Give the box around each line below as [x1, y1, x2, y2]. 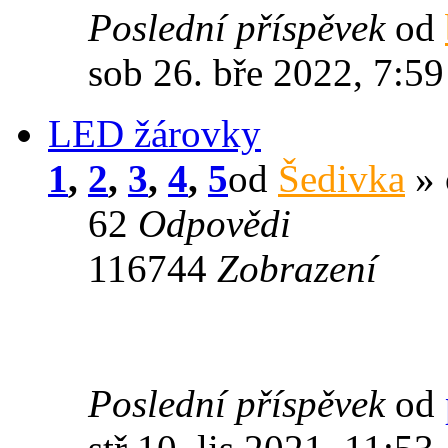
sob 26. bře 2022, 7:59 [88, 50, 444, 94]
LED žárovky [48, 111, 261, 155]
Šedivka [278, 156, 405, 200]
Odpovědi [138, 201, 291, 245]
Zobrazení [217, 246, 377, 290]
